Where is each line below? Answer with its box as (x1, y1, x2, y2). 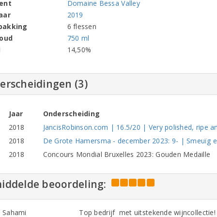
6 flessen (67, 22, 96, 31)
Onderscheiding (43, 109, 100, 118)
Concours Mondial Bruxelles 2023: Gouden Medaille (43, 150, 211, 159)
